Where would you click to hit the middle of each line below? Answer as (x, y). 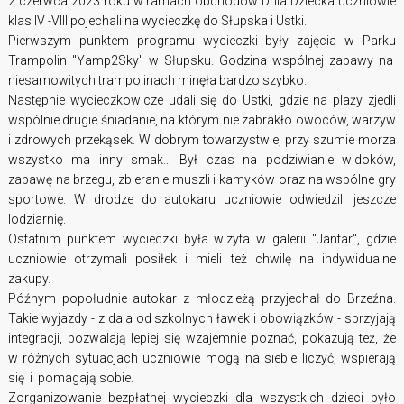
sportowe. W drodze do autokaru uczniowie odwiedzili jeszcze (202, 200)
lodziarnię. (37, 220)
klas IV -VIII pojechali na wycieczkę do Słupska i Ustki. (158, 21)
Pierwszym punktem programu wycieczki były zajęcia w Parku (202, 41)
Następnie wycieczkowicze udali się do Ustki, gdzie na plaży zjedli (202, 101)
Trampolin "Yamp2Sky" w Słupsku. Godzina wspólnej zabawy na (202, 61)
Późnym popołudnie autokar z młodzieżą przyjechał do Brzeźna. (202, 299)
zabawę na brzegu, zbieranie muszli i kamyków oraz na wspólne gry (202, 180)
